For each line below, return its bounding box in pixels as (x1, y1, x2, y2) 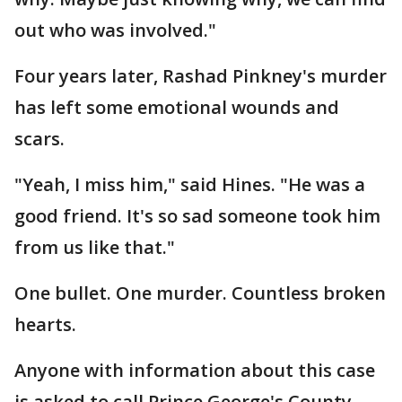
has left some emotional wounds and (14, 95, 339, 119)
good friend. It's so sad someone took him (14, 204, 380, 228)
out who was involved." (14, 18, 216, 42)
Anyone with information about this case (14, 358, 375, 382)
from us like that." (14, 235, 175, 259)
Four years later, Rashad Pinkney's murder (14, 64, 387, 88)
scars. (14, 127, 65, 151)
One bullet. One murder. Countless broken (14, 281, 386, 305)
